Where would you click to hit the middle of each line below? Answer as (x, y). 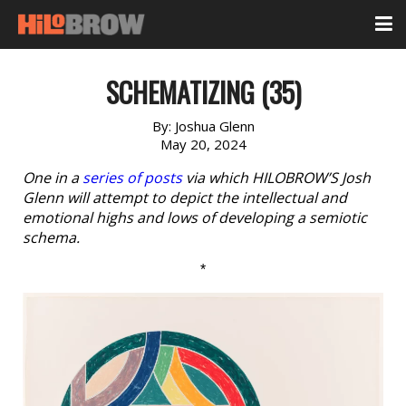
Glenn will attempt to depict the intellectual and (185, 198)
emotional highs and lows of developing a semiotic (195, 217)
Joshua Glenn (214, 126)
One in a (53, 178)
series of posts (132, 178)
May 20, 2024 (203, 144)
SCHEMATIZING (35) (203, 92)
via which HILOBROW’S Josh (276, 178)
